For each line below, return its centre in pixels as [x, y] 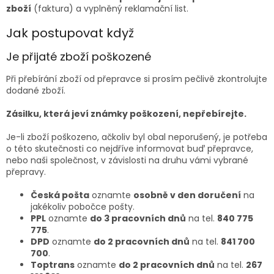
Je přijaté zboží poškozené [79, 57]
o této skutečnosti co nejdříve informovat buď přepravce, [130, 149]
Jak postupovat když [70, 33]
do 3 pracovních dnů [138, 219]
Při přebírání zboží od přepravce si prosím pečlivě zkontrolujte [137, 79]
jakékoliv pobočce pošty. [83, 207]
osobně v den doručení [187, 195]
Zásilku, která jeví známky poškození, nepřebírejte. [126, 114]
